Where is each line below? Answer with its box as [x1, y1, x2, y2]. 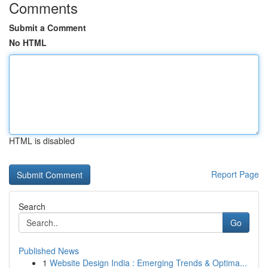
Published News [19, 245, 79, 257]
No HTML [9, 36, 47, 48]
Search [19, 200, 45, 212]
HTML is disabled [9, 135, 75, 147]
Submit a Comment [9, 22, 86, 33]
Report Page [211, 168, 259, 180]
